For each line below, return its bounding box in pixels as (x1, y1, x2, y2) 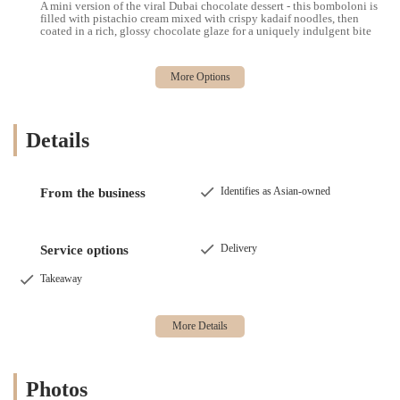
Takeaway (40, 271, 82, 285)
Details (26, 129, 89, 153)
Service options (40, 242, 129, 257)
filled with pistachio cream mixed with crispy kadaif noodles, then (40, 12, 359, 26)
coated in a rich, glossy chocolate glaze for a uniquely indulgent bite (40, 24, 371, 38)
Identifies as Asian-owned (221, 184, 330, 197)
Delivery (221, 241, 257, 254)
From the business (40, 185, 146, 200)
